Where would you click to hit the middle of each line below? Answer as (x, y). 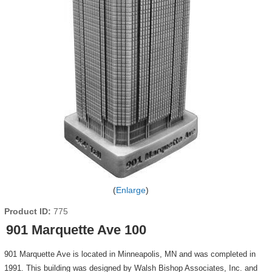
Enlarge (131, 190)
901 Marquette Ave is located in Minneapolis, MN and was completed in (130, 254)
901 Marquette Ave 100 (76, 230)
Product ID (26, 211)
